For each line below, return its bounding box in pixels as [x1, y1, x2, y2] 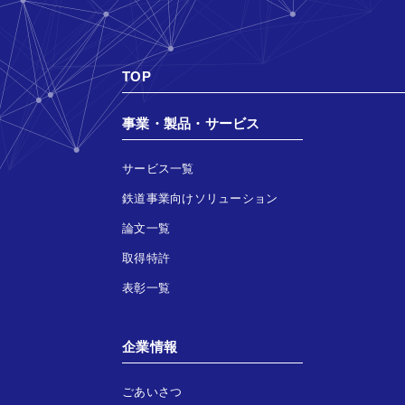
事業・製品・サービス [122, 115, 260, 131]
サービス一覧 [122, 161, 194, 175]
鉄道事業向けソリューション [122, 191, 278, 205]
